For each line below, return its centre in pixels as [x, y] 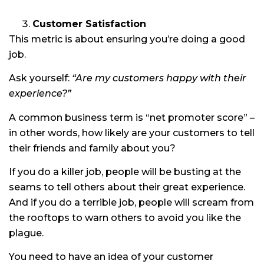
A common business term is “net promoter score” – [132, 117]
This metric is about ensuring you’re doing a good [127, 39]
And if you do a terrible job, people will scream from [131, 202]
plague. [26, 233]
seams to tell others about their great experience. [127, 187]
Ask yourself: [40, 78]
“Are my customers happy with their [159, 78]
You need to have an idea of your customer [111, 257]
